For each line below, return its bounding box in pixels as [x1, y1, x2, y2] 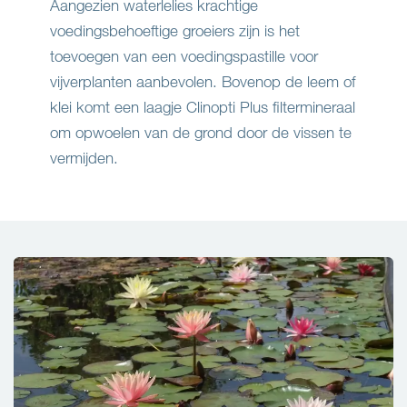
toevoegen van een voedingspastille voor [50, 46, 318, 66]
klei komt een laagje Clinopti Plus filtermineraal [50, 97, 355, 117]
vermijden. [50, 148, 118, 168]
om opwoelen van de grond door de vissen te [50, 123, 352, 143]
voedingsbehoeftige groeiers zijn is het [50, 21, 300, 41]
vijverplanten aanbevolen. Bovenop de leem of [50, 72, 355, 92]
